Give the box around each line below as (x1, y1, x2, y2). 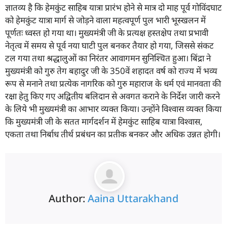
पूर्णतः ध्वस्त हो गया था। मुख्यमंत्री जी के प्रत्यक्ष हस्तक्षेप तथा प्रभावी (5, 26, 208, 39)
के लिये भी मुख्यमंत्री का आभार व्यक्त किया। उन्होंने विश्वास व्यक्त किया (5, 102, 221, 115)
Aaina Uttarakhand (88, 192, 178, 206)
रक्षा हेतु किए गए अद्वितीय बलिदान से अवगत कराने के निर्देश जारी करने (5, 90, 220, 102)
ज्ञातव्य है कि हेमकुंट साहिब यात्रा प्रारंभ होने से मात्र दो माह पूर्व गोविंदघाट (5, 1, 222, 13)
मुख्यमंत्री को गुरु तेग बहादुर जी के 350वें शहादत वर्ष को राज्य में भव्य (5, 64, 217, 77)
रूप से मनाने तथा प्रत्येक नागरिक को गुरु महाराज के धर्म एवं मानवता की (5, 77, 221, 89)
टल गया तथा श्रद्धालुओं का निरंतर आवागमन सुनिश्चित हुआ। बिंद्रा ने (5, 52, 211, 64)
